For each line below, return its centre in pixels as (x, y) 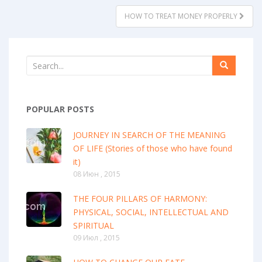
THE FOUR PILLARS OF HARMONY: (140, 199)
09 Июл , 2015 (96, 238)
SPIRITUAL (94, 226)
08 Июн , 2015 (97, 174)
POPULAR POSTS (60, 109)
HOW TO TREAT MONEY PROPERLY (182, 16)
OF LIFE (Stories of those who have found (153, 149)
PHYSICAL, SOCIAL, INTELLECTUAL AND (151, 212)
